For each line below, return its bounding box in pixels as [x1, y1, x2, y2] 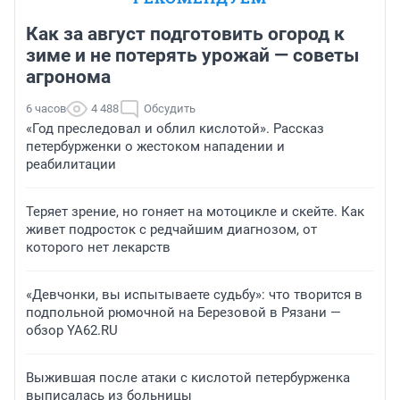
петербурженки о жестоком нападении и [26, 137, 285, 154]
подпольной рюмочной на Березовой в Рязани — [26, 304, 341, 321]
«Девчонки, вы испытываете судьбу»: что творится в [26, 286, 362, 303]
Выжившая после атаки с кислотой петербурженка [26, 369, 350, 386]
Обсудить [144, 101, 196, 115]
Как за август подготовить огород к [26, 22, 345, 45]
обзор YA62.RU [26, 321, 118, 338]
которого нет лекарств [26, 238, 171, 255]
